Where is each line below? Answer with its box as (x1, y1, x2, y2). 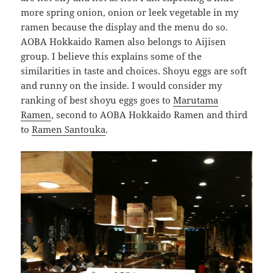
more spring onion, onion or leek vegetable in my (21, 6, 239, 19)
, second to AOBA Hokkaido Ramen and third (51, 108, 248, 121)
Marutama (173, 94, 219, 107)
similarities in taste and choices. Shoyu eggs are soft (21, 65, 247, 77)
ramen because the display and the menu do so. (21, 21, 229, 34)
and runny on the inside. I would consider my (21, 79, 222, 92)
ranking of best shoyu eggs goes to (21, 94, 174, 107)
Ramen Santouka (32, 123, 106, 136)
